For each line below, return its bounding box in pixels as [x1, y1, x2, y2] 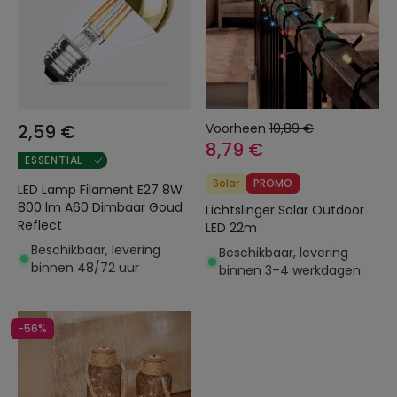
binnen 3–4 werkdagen [219, 261, 361, 279]
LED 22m [206, 219, 257, 237]
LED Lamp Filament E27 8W [18, 181, 183, 198]
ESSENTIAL [25, 152, 83, 167]
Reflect [18, 216, 62, 234]
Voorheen [206, 120, 266, 137]
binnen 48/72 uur [31, 259, 139, 276]
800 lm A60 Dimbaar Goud [18, 198, 183, 216]
